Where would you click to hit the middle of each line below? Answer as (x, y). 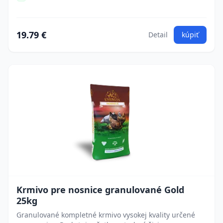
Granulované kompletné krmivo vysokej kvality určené (106, 215)
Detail (158, 35)
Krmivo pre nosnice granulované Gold (100, 190)
